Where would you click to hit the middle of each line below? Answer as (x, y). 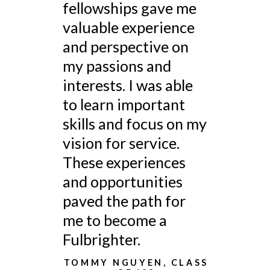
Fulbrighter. (102, 239)
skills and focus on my (135, 123)
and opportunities (123, 181)
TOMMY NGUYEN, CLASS (136, 263)
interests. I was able (128, 85)
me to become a (115, 220)
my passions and (117, 65)
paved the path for (124, 200)
